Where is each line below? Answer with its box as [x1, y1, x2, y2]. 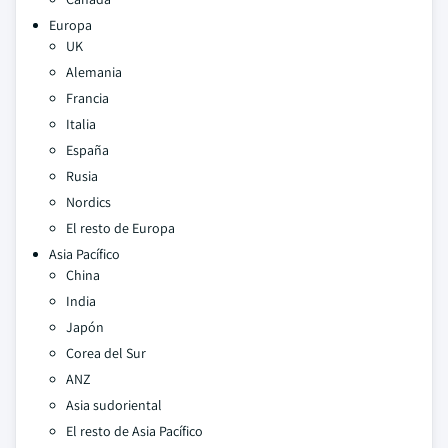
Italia [66, 115, 96, 133]
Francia [66, 89, 109, 107]
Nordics [66, 193, 111, 211]
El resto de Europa [66, 219, 175, 237]
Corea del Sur [66, 344, 146, 362]
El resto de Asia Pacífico [66, 422, 203, 440]
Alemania [66, 63, 122, 81]
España [66, 141, 109, 159]
